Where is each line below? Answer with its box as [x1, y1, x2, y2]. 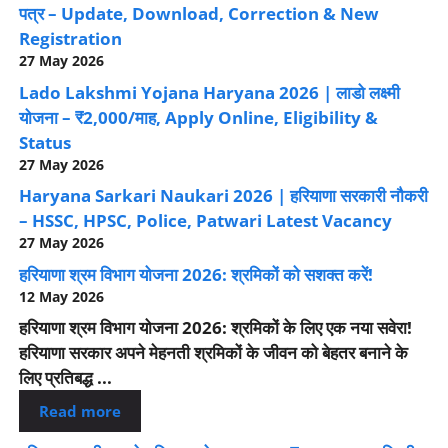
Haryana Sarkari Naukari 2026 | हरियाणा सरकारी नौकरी [19, 184, 428, 208]
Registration [19, 27, 122, 51]
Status [19, 130, 71, 154]
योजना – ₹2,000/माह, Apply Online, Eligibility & [19, 105, 378, 129]
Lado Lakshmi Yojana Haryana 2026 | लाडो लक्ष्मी [19, 80, 400, 104]
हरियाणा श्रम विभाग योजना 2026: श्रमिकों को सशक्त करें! [19, 262, 373, 286]
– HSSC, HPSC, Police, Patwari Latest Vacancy [19, 209, 392, 233]
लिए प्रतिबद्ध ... [19, 366, 112, 390]
